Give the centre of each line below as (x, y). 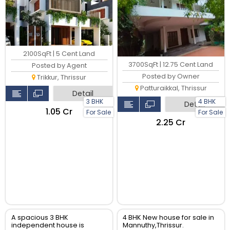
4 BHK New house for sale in (169, 218)
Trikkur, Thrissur (61, 77)
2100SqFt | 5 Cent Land (59, 53)
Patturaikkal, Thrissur (172, 88)
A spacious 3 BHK (40, 218)
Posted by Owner (171, 76)
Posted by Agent (59, 65)
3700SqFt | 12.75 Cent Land (171, 65)
